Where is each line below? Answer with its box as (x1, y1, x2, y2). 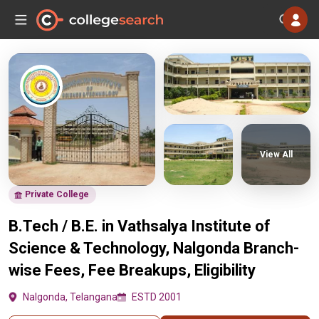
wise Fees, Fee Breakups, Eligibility (9, 261, 256, 279)
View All (259, 149, 293, 159)
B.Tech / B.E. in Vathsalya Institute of (9, 217, 271, 235)
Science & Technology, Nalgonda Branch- (9, 239, 299, 257)
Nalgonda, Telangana (23, 291, 117, 303)
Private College (25, 189, 89, 199)
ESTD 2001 (132, 291, 182, 303)
